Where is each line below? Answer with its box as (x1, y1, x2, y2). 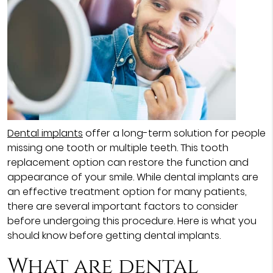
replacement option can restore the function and (7, 155, 249, 169)
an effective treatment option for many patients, (7, 184, 247, 199)
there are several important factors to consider (7, 199, 238, 213)
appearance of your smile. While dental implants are (7, 169, 258, 184)
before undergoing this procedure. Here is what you (7, 213, 257, 228)
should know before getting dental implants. (7, 228, 221, 243)
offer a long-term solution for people (82, 126, 266, 140)
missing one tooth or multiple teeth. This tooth (7, 140, 229, 155)
